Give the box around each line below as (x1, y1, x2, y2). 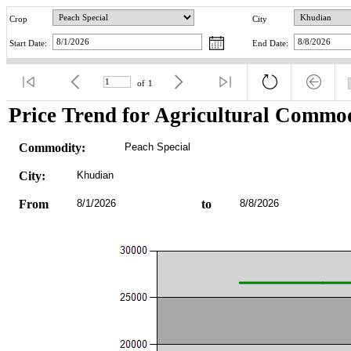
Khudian (76, 168, 114, 181)
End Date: (252, 39, 288, 49)
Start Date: (9, 39, 47, 49)
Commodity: (18, 140, 85, 154)
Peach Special (124, 140, 190, 153)
